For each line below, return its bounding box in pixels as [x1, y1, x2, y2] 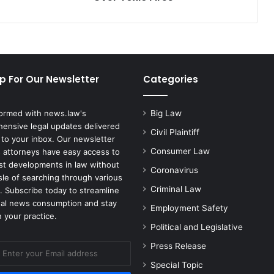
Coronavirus [150, 165, 198, 176]
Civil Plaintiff [150, 127, 199, 138]
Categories [143, 73, 198, 86]
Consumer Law [150, 146, 210, 157]
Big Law [150, 108, 182, 119]
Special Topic [150, 260, 203, 270]
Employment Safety [150, 203, 228, 213]
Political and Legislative [150, 222, 243, 232]
